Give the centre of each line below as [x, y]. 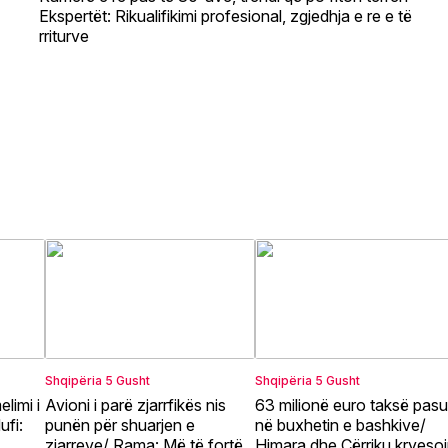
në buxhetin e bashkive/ [341, 425]
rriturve [64, 35]
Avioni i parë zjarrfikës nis [135, 405]
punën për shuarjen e [119, 425]
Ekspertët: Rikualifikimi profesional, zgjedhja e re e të [225, 15]
